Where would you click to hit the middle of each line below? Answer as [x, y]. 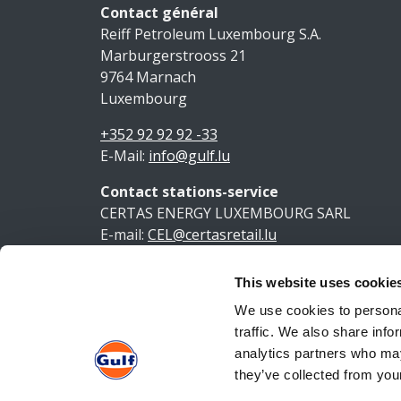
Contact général [159, 13]
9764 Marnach [148, 77]
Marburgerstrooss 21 [173, 55]
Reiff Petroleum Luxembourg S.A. [211, 34]
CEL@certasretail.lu [212, 235]
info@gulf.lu [189, 156]
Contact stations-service [189, 192]
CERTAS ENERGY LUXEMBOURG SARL [226, 213]
